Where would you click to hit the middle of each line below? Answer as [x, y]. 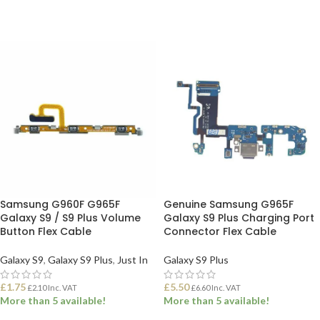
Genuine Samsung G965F [229, 204]
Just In [132, 260]
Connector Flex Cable [220, 231]
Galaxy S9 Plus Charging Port [239, 218]
